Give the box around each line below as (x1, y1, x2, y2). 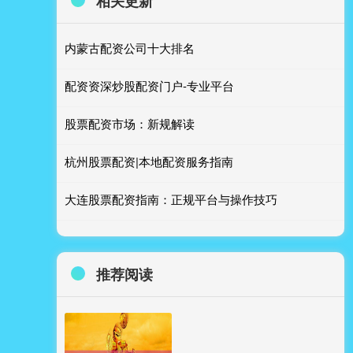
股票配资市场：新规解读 (65, 115, 195, 132)
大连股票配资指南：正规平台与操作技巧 (65, 191, 277, 207)
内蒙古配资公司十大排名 (65, 39, 195, 56)
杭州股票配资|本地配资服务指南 (65, 153, 233, 169)
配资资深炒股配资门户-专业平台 (65, 77, 234, 94)
